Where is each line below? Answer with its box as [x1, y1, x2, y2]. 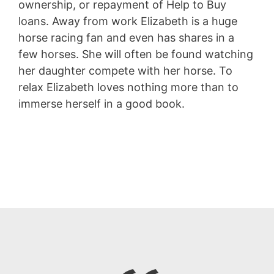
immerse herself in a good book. [18, 97, 185, 110]
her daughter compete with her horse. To [18, 64, 232, 77]
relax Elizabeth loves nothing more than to [18, 80, 239, 94]
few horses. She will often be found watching [18, 47, 253, 61]
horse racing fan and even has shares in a [18, 31, 234, 44]
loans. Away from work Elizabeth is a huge [18, 14, 237, 28]
